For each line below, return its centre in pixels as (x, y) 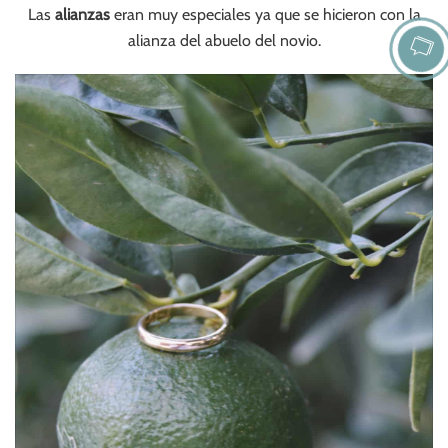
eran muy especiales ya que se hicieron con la (265, 14)
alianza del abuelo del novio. (224, 40)
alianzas (82, 14)
